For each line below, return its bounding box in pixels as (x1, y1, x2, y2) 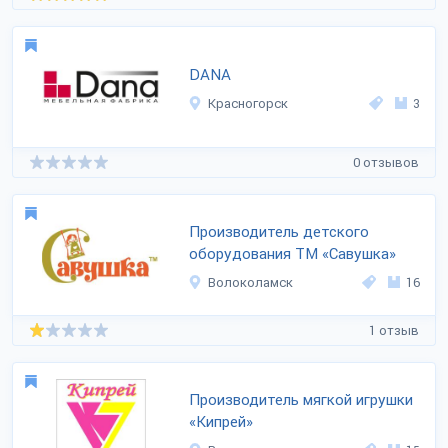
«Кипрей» (189, 413, 253, 431)
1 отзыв (369, 322, 419, 338)
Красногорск (208, 96, 288, 111)
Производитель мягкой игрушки (189, 391, 413, 409)
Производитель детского (189, 223, 369, 241)
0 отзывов (353, 154, 419, 170)
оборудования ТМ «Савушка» (189, 245, 396, 263)
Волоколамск (208, 275, 293, 290)
